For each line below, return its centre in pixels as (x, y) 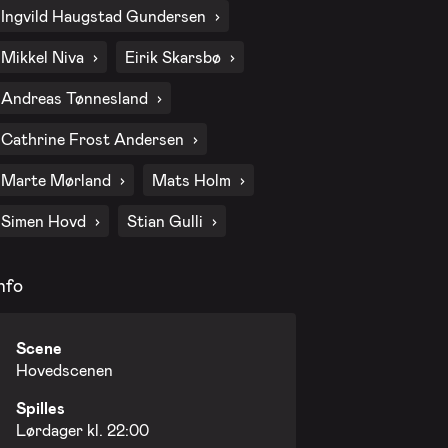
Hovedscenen (64, 370)
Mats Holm (191, 179)
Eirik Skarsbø (172, 56)
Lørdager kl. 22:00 (82, 430)
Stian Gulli (164, 220)
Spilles (40, 408)
